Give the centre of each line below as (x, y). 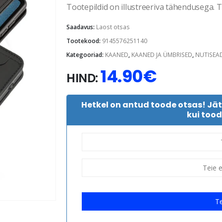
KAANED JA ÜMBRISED (162, 55)
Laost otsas (113, 27)
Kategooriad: (86, 55)
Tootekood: (84, 41)
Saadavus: (81, 27)
